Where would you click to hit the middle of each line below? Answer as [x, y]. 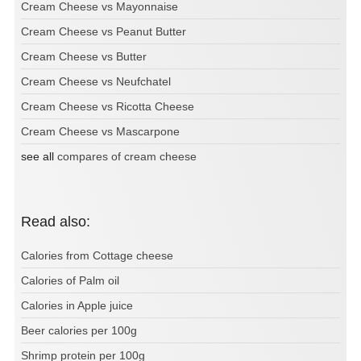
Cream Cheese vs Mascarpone [100, 132]
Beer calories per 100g [79, 331]
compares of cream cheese [127, 157]
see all [39, 157]
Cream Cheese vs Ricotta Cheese [108, 107]
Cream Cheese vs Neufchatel [96, 82]
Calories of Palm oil [70, 281]
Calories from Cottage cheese [97, 256]
